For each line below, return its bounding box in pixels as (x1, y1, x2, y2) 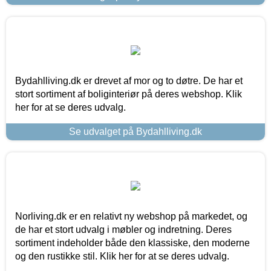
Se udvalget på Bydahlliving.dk (69, 126, 202, 137)
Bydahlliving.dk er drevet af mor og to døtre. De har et (15, 75, 243, 86)
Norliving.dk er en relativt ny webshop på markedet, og (15, 211, 247, 221)
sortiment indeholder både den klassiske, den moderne (15, 237, 250, 248)
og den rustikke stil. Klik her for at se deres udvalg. (15, 250, 229, 261)
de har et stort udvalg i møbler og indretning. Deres (15, 224, 232, 235)
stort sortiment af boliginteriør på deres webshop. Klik (15, 88, 242, 99)
